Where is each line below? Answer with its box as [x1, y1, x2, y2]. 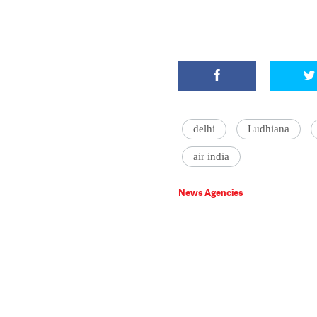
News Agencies [178, 186, 243, 199]
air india [193, 151, 229, 162]
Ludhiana [248, 123, 289, 134]
